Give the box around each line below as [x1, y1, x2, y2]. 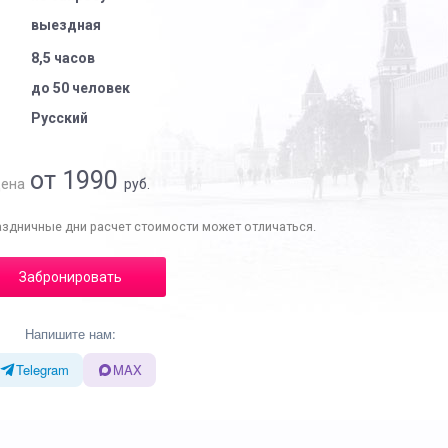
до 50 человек [30, 80, 130, 96]
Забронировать [19, 269, 122, 285]
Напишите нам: [25, 324, 116, 343]
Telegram [15, 360, 69, 379]
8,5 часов [30, 50, 95, 66]
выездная [30, 17, 101, 33]
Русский [30, 110, 88, 126]
